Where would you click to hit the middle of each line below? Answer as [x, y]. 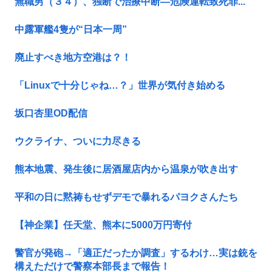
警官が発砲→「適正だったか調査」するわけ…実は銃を [136, 253]
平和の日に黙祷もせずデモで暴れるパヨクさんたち [126, 197]
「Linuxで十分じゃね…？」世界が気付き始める [120, 86]
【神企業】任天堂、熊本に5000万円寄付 [103, 225]
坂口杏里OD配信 [51, 114]
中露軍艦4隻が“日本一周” [71, 30]
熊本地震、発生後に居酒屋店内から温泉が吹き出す [126, 169]
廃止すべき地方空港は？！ [73, 58]
